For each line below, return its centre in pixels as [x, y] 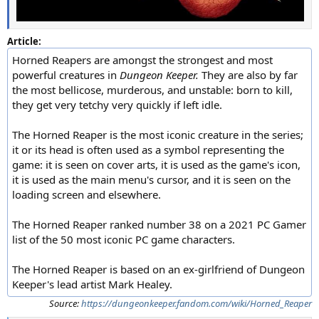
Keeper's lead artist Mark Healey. [92, 284]
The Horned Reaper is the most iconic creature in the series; [158, 134]
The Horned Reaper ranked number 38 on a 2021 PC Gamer [159, 224]
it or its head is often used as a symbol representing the [148, 149]
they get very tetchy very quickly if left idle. [117, 104]
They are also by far [248, 74]
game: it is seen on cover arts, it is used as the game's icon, [156, 164]
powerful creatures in [66, 74]
